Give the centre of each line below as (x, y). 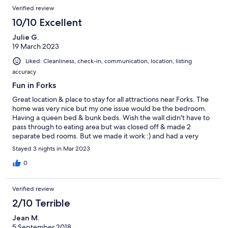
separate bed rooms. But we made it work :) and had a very (105, 136)
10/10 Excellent (47, 22)
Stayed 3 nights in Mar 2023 (51, 149)
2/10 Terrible (41, 203)
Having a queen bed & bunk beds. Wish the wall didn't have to (111, 118)
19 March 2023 (36, 46)
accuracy (24, 72)
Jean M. (26, 218)
